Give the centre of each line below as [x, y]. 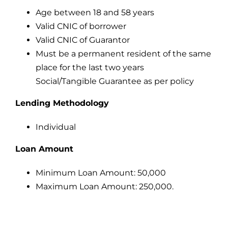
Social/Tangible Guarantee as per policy [115, 81]
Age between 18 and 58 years [95, 13]
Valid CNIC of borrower [81, 26]
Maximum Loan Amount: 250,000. [104, 187]
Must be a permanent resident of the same [123, 54]
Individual [55, 127]
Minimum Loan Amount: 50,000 [101, 173]
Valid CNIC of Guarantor [82, 40]
